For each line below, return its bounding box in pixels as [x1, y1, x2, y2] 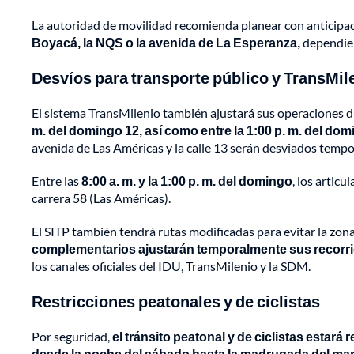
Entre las [32, 173, 81, 189]
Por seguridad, [32, 329, 112, 345]
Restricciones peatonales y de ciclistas [32, 292, 320, 311]
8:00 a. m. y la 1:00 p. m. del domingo [81, 173, 292, 189]
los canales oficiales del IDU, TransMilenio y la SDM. [32, 258, 311, 274]
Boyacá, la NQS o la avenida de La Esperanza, [32, 35, 300, 51]
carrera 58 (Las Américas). [32, 190, 171, 206]
